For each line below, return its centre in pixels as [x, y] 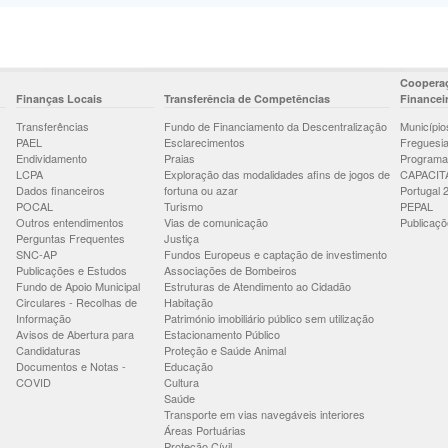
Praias [179, 158]
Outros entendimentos [70, 222]
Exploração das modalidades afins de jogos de [277, 174]
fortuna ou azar [201, 190]
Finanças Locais [59, 98]
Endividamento [51, 158]
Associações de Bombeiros [230, 270]
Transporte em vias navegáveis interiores [264, 414]
